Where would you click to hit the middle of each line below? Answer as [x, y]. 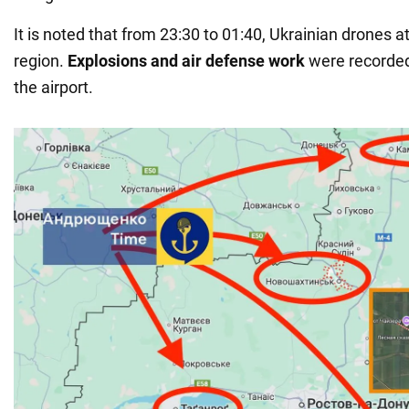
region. [39, 60]
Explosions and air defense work [184, 60]
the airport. [53, 87]
